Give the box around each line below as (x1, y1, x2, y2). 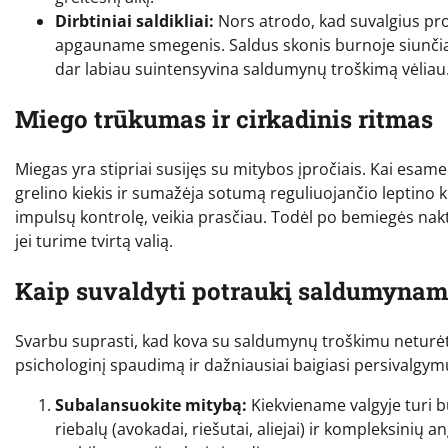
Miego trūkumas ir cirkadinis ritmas (15, 103, 433, 136)
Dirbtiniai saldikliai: (55, 10, 214, 33)
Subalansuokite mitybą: (55, 393, 247, 416)
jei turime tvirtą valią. (15, 230, 173, 253)
